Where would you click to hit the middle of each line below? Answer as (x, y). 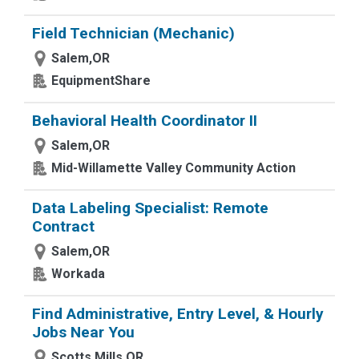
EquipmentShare (101, 81)
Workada (78, 274)
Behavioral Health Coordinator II (145, 121)
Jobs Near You (83, 332)
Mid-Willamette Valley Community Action (173, 168)
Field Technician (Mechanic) (133, 33)
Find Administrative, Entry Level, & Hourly (178, 314)
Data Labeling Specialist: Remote (150, 208)
